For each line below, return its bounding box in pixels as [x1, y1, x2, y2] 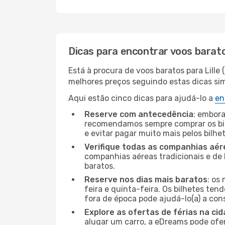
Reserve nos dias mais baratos [84, 175, 207, 184]
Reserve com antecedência [84, 109, 193, 119]
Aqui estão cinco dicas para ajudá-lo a [68, 93, 215, 103]
